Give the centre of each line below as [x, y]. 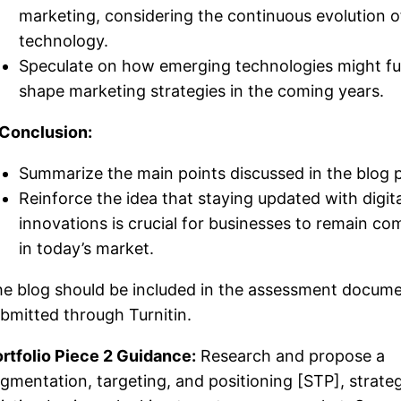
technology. [64, 40]
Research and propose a [290, 355]
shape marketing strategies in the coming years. [201, 90]
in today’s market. [86, 248]
